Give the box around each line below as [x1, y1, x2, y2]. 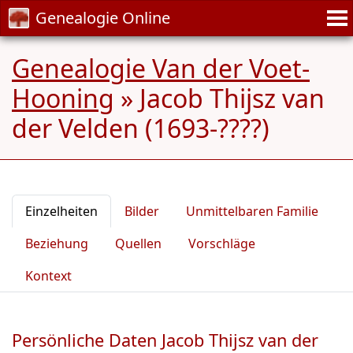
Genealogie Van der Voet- [12, 51, 310, 85]
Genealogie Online [35, 7, 170, 28]
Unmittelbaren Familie [186, 203, 318, 220]
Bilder [124, 203, 159, 220]
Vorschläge [188, 235, 255, 252]
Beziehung [25, 235, 88, 252]
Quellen [115, 235, 162, 252]
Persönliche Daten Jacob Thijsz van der [12, 329, 318, 351]
